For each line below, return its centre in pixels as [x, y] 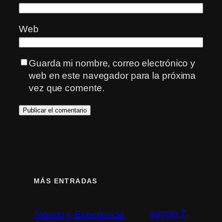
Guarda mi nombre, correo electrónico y [112, 63]
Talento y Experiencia [79, 214]
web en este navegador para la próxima [112, 75]
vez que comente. [67, 88]
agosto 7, [168, 213]
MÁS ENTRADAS [66, 181]
